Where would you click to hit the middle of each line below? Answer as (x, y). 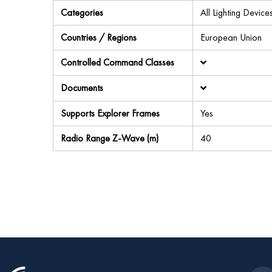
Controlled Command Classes (117, 62)
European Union (231, 37)
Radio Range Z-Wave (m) (110, 138)
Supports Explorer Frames (110, 113)
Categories (82, 12)
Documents (82, 88)
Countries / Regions (99, 37)
